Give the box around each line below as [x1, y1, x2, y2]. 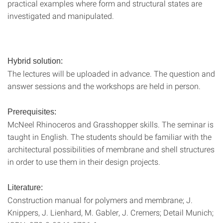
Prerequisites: [7, 107, 56, 116]
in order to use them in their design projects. [7, 156, 160, 167]
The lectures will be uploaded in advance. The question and [7, 68, 215, 79]
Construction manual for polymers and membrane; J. [7, 194, 193, 205]
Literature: [7, 183, 43, 192]
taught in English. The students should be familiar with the [7, 131, 212, 142]
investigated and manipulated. [7, 10, 114, 21]
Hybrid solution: [7, 56, 63, 65]
